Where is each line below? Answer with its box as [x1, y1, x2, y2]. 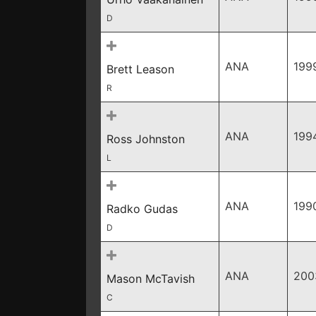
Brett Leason [107, 62, 174, 76]
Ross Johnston [107, 132, 185, 146]
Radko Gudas [107, 202, 178, 216]
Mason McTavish [107, 272, 195, 286]
